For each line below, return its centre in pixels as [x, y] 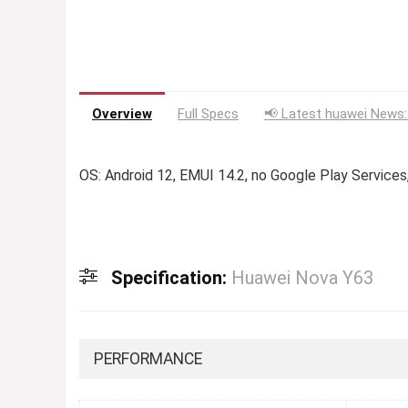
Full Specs [208, 114]
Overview [122, 114]
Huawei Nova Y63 [302, 278]
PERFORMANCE [148, 359]
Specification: [171, 278]
